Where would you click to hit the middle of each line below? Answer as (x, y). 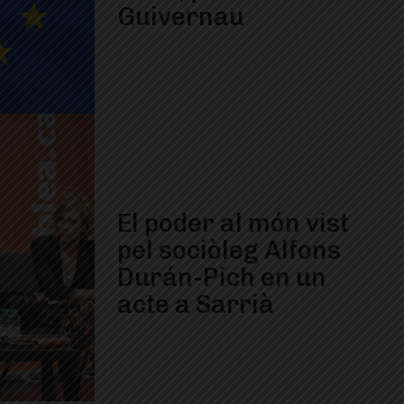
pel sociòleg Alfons (229, 250)
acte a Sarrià (196, 304)
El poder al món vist (233, 223)
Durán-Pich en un (222, 277)
